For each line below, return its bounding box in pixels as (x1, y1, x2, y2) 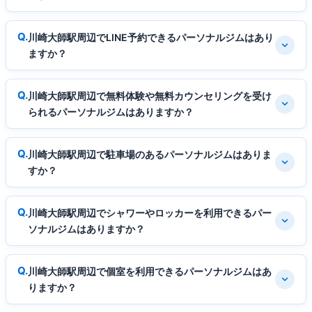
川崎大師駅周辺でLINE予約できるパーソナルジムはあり (28, 31, 274, 43)
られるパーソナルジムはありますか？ (28, 105, 194, 118)
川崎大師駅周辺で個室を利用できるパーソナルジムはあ (28, 265, 272, 277)
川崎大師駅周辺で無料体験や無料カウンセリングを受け (28, 89, 272, 102)
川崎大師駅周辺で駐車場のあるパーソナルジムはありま (28, 148, 272, 160)
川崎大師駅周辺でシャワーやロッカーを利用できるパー (28, 206, 272, 219)
